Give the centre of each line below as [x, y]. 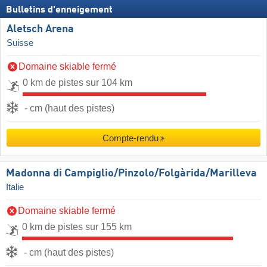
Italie [15, 187]
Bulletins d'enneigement [59, 10]
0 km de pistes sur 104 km [77, 83]
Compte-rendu [130, 138]
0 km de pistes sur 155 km [77, 227]
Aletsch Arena [40, 30]
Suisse [20, 43]
